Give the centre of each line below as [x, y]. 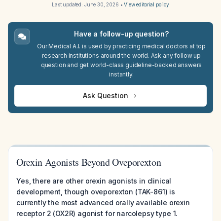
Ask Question [106, 95]
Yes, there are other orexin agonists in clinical [94, 181]
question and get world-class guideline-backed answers [121, 65]
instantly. [121, 74]
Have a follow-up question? [121, 34]
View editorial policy [147, 4]
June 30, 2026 [101, 4]
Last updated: [68, 4]
